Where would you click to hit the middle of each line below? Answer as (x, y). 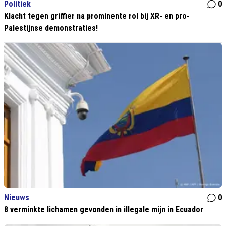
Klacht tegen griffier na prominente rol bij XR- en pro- (97, 16)
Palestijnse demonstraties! (51, 28)
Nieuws (17, 198)
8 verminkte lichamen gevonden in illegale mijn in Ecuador (104, 210)
